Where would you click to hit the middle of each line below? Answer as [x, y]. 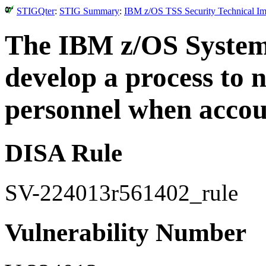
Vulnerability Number [126, 232]
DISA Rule [64, 153]
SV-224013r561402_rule [121, 192]
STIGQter [36, 11]
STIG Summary [89, 11]
